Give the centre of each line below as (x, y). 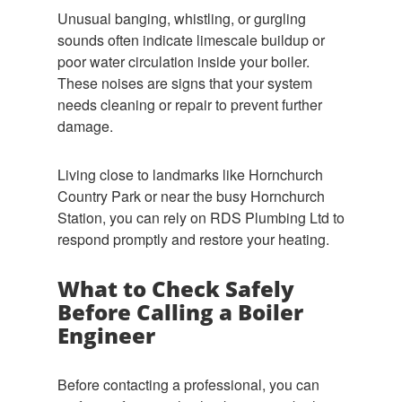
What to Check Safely (176, 288)
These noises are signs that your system (185, 83)
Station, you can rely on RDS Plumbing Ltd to (201, 218)
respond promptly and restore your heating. (193, 239)
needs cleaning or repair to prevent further (190, 105)
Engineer (106, 335)
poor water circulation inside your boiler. (184, 61)
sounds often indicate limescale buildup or (191, 40)
